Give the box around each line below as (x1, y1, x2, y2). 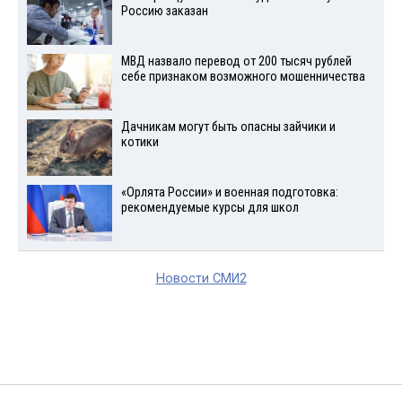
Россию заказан (120, 4, 208, 20)
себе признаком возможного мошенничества (120, 69, 365, 85)
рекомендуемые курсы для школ (120, 199, 299, 215)
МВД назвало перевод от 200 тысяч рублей (120, 54, 352, 70)
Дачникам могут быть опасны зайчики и (120, 118, 336, 135)
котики (120, 134, 159, 150)
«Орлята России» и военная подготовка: (120, 184, 338, 200)
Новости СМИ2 (155, 270, 247, 286)
